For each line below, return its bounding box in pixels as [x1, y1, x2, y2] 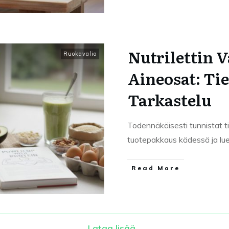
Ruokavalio [63, 50, 97, 57]
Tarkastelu [128, 88, 212, 111]
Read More [131, 164, 180, 172]
